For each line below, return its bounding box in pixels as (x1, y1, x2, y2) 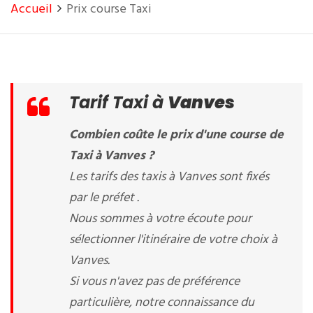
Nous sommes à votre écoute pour (69, 209, 252, 229)
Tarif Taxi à (69, 91, 168, 114)
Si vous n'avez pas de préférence (69, 272, 240, 292)
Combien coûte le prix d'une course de (69, 125, 284, 145)
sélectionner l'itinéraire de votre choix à (69, 230, 277, 250)
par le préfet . (69, 188, 139, 208)
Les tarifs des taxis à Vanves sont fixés (69, 167, 269, 187)
